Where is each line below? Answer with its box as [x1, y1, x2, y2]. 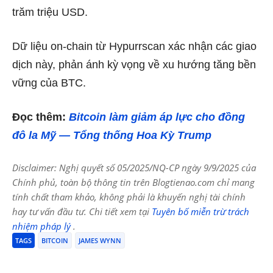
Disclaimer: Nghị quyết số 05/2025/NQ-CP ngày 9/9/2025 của [12, 161, 256, 174]
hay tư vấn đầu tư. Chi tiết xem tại [12, 205, 152, 218]
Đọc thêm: [12, 111, 69, 124]
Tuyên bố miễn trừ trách [152, 205, 249, 218]
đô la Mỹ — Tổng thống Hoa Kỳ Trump [12, 129, 211, 142]
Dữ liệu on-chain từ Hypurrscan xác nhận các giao [12, 40, 257, 53]
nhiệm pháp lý [12, 220, 73, 233]
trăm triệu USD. [12, 6, 88, 19]
